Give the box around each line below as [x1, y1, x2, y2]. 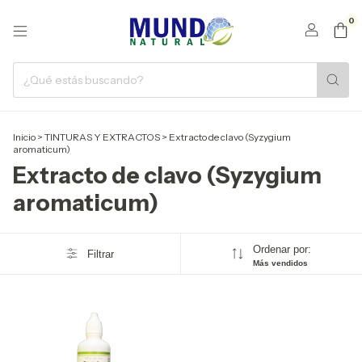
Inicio [13, 131, 36, 143]
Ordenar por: [252, 243, 311, 255]
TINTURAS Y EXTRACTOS [44, 131, 160, 143]
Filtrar [86, 247, 114, 260]
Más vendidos [252, 259, 308, 267]
